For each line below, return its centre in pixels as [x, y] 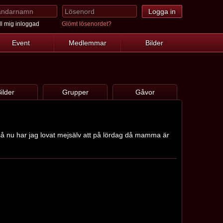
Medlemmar [87, 43]
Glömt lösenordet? [87, 24]
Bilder [154, 43]
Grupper [75, 92]
